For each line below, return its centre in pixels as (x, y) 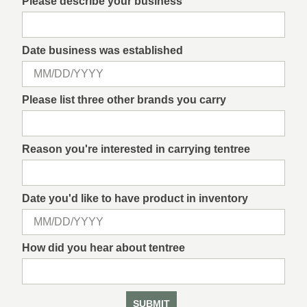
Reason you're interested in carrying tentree (136, 149)
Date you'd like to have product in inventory (135, 198)
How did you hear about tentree (103, 248)
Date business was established (102, 50)
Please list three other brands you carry (124, 100)
